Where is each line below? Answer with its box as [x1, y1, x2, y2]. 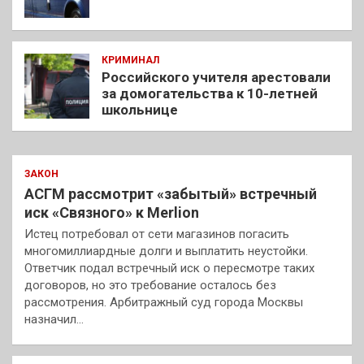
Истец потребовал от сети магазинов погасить [24, 227, 289, 242]
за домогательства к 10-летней [102, 85, 318, 102]
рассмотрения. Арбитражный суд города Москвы [24, 295, 303, 310]
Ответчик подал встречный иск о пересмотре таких [24, 261, 314, 276]
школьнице [102, 102, 178, 119]
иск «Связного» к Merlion [24, 204, 199, 222]
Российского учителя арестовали [102, 69, 331, 86]
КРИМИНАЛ [102, 54, 159, 67]
